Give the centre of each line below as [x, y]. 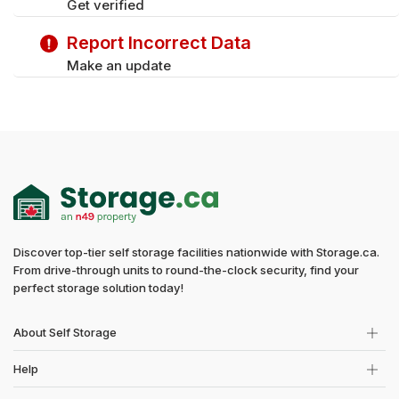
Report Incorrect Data [159, 43]
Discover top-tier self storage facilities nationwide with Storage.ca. [196, 252]
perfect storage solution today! [98, 288]
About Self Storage [65, 332]
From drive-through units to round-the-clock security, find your [186, 270]
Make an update [119, 65]
